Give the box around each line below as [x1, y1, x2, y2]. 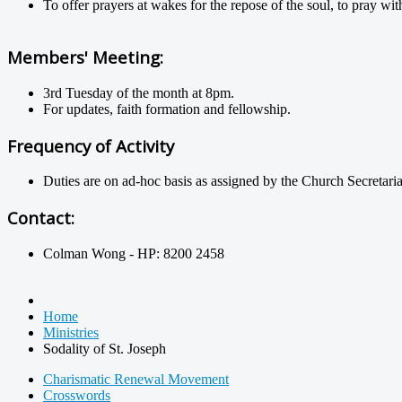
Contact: [7, 206, 74, 230]
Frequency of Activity [7, 134, 174, 157]
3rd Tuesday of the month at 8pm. [43, 84, 234, 100]
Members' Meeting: [7, 46, 163, 69]
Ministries [43, 324, 99, 340]
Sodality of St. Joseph [43, 340, 166, 356]
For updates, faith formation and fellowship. [43, 100, 291, 117]
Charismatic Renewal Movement [43, 371, 229, 387]
